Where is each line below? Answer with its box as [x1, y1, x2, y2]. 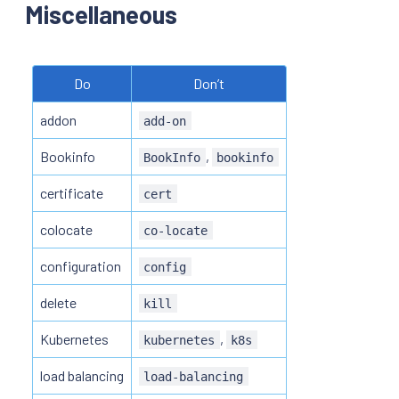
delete [40, 293, 77, 311]
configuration [40, 256, 121, 274]
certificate [40, 183, 103, 201]
